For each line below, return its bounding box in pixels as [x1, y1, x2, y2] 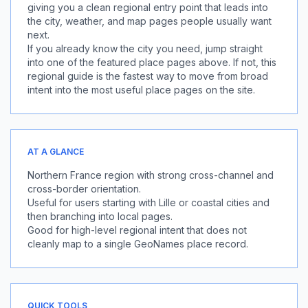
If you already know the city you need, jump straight [27, 43, 263, 54]
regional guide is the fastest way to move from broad [27, 70, 268, 82]
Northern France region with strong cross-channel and [27, 169, 274, 181]
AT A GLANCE [27, 146, 84, 157]
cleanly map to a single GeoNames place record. [27, 238, 248, 250]
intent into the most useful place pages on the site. [27, 84, 255, 96]
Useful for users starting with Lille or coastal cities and [27, 197, 269, 208]
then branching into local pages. [27, 210, 173, 222]
